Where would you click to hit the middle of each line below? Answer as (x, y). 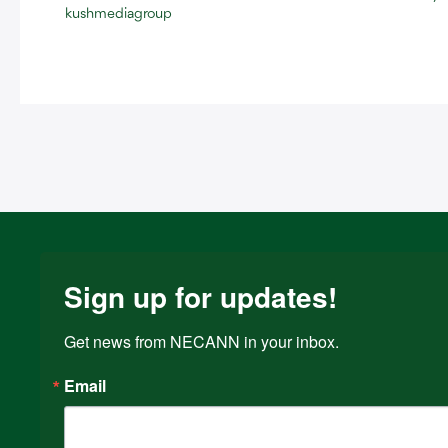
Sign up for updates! (200, 296)
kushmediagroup (118, 15)
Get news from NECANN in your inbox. (201, 341)
